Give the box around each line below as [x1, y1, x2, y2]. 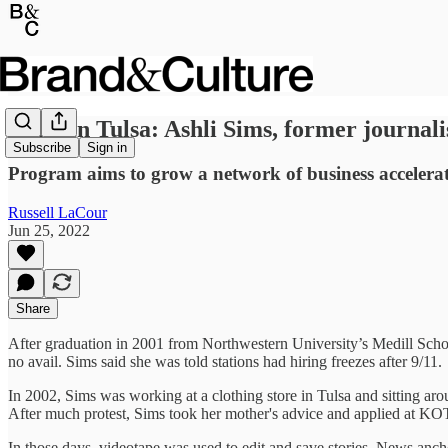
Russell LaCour [8, 203, 107, 221]
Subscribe [13, 140, 71, 156]
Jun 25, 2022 [8, 221, 90, 239]
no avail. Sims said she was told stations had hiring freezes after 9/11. [8, 352, 442, 370]
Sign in [87, 140, 127, 156]
